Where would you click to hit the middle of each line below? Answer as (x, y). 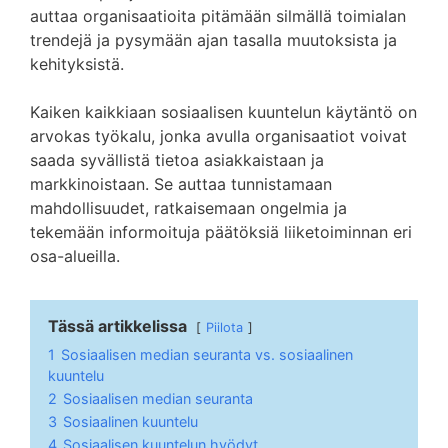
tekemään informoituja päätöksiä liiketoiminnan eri (221, 232)
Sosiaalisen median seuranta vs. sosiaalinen (207, 354)
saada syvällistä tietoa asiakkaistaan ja (177, 160)
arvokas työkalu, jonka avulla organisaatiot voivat (218, 136)
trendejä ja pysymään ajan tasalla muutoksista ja (213, 40)
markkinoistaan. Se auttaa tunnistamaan (181, 184)
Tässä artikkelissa (117, 326)
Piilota (224, 327)
